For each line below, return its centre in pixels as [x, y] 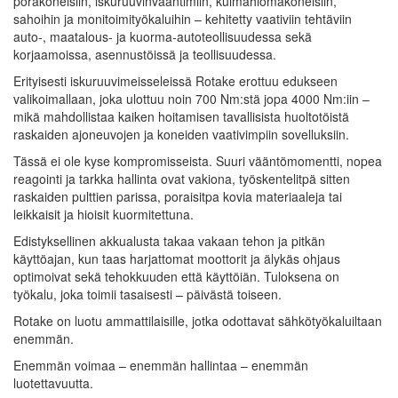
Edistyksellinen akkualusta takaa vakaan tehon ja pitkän [169, 240]
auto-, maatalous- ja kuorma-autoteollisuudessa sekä [163, 36]
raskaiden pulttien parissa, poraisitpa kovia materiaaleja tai [178, 196]
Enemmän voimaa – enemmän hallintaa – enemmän [161, 365]
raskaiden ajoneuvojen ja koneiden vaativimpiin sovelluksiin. [181, 134]
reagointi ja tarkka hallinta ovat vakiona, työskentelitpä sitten [182, 178]
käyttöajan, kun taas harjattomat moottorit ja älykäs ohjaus [177, 258]
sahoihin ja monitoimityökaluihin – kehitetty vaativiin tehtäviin [183, 18]
